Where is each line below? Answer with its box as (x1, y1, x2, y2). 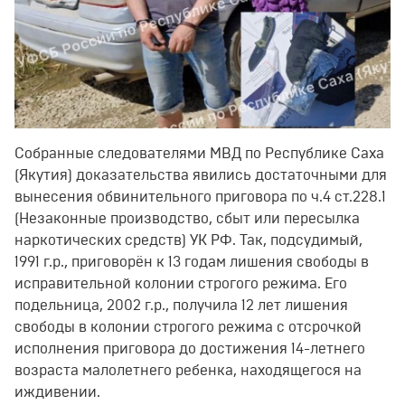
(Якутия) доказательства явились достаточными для (14, 167, 387, 183)
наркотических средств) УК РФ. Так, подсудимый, (14, 232, 363, 248)
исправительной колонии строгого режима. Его (14, 276, 347, 291)
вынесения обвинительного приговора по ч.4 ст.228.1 (14, 189, 386, 204)
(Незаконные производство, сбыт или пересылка (14, 211, 360, 226)
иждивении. (14, 384, 100, 400)
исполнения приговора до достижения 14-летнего (14, 341, 365, 356)
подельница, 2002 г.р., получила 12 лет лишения (14, 297, 348, 313)
